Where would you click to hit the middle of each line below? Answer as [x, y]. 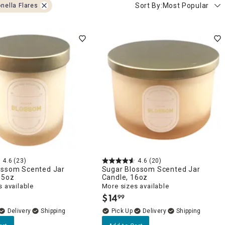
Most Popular [186, 6]
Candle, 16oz [125, 177]
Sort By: [149, 6]
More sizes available [135, 186]
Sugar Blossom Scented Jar [151, 169]
